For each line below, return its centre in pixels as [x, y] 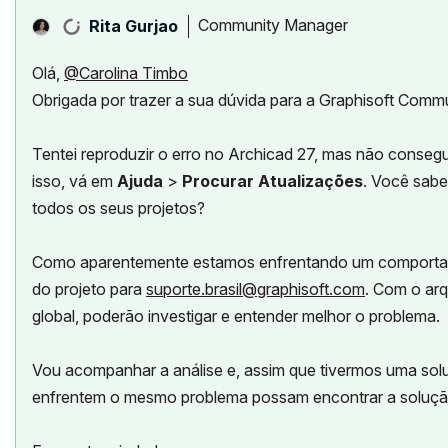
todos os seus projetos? [118, 207]
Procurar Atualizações [272, 180]
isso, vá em [74, 180]
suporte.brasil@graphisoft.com [255, 288]
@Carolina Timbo [126, 72]
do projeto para [87, 288]
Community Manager [273, 25]
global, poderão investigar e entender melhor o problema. [236, 315]
